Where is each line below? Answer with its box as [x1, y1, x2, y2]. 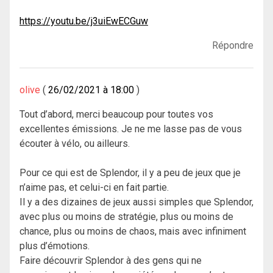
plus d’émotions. [19, 240, 90, 252]
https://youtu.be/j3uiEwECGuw [19, 15, 148, 27]
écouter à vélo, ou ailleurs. [19, 138, 130, 150]
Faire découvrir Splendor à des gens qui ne [19, 255, 202, 267]
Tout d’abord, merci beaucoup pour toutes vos [19, 108, 213, 121]
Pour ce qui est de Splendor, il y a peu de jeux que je [19, 167, 241, 179]
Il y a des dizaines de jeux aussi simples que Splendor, [19, 196, 253, 208]
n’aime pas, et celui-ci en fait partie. [19, 182, 169, 194]
